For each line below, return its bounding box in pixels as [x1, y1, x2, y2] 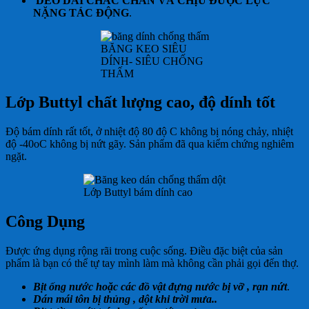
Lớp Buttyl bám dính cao [83, 186, 192, 199]
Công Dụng [6, 212, 85, 231]
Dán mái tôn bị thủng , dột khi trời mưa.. [33, 293, 217, 306]
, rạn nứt [247, 281, 287, 293]
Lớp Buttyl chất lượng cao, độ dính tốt [6, 93, 275, 112]
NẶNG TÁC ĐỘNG [33, 6, 129, 19]
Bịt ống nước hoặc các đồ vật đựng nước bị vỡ [33, 281, 244, 293]
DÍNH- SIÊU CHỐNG [100, 54, 203, 67]
